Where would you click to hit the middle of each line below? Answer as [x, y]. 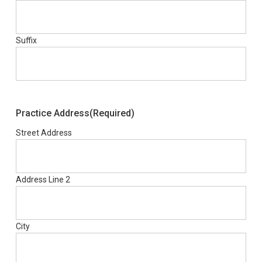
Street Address [44, 133]
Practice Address [52, 113]
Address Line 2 [43, 180]
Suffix [26, 40]
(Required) [112, 113]
